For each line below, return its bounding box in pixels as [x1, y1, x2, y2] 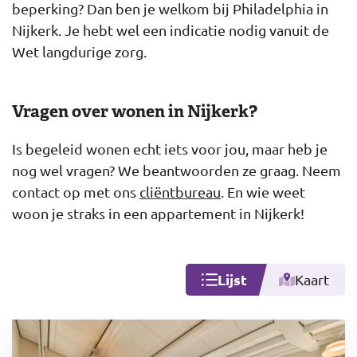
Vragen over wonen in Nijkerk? [12, 100, 257, 122]
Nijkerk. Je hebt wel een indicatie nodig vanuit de [12, 22, 329, 38]
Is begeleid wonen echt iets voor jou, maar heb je [12, 140, 328, 157]
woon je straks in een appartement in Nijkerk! [12, 205, 304, 222]
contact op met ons [12, 183, 139, 200]
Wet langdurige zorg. [12, 43, 147, 60]
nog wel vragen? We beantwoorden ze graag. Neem [12, 162, 341, 178]
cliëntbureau [139, 183, 221, 200]
